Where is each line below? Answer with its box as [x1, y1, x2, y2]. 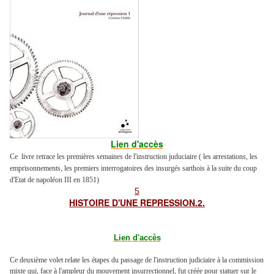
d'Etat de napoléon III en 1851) [10, 176, 99, 185]
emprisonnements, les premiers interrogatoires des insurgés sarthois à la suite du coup [10, 164, 257, 173]
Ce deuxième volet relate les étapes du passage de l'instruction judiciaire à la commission [10, 256, 264, 265]
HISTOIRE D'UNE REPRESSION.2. [69, 196, 205, 209]
